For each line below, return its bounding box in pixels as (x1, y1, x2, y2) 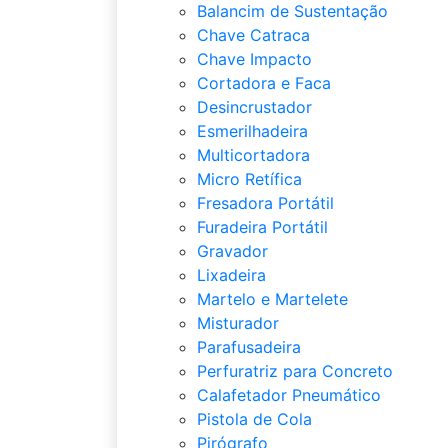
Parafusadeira (197, 337, 301, 357)
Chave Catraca (197, 25, 310, 45)
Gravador (197, 241, 268, 261)
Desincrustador (197, 97, 312, 117)
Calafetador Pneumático (197, 385, 381, 405)
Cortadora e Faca (197, 73, 331, 93)
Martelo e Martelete (197, 289, 348, 309)
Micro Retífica (197, 169, 302, 189)
